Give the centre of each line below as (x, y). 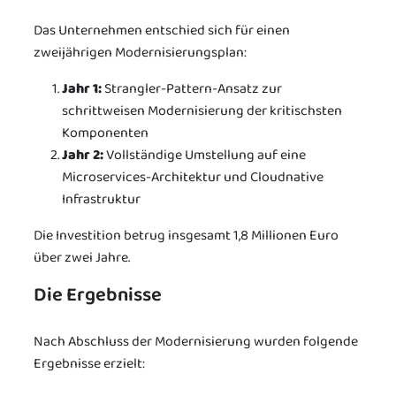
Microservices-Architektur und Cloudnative (193, 177)
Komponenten (105, 133)
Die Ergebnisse (98, 295)
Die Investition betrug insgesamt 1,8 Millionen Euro (186, 235)
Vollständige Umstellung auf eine (205, 155)
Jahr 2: (83, 155)
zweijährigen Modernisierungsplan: (140, 52)
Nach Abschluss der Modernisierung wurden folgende (196, 341)
